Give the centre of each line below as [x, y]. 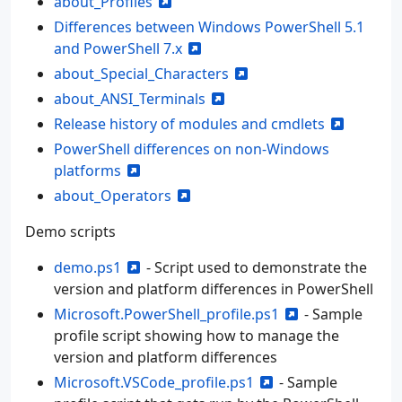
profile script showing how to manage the [197, 335]
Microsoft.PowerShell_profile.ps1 [166, 314]
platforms [87, 170]
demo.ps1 [87, 267]
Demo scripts [70, 231]
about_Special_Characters [141, 73]
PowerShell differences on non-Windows [192, 149]
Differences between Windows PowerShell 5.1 [209, 26]
